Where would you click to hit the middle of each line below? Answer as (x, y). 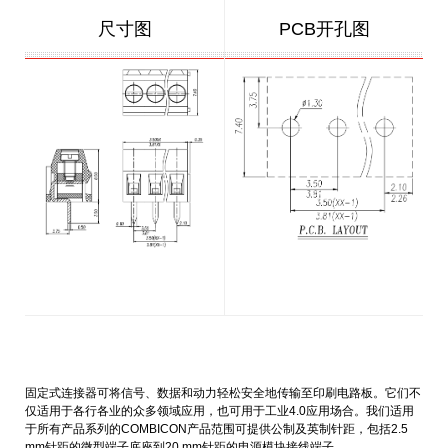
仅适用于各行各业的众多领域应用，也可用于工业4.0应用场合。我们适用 (219, 410)
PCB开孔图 (324, 28)
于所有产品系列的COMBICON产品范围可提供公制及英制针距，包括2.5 (216, 428)
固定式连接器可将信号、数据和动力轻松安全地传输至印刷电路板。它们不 (223, 392)
